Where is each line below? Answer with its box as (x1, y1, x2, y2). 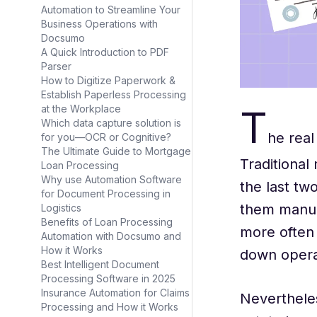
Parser (41, 60, 71, 72)
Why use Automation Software (41, 173, 182, 185)
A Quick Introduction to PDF (41, 46, 169, 58)
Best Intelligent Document (41, 258, 159, 270)
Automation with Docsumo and (41, 230, 181, 242)
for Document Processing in (41, 188, 171, 200)
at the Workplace (41, 103, 121, 115)
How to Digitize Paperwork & (41, 74, 175, 86)
